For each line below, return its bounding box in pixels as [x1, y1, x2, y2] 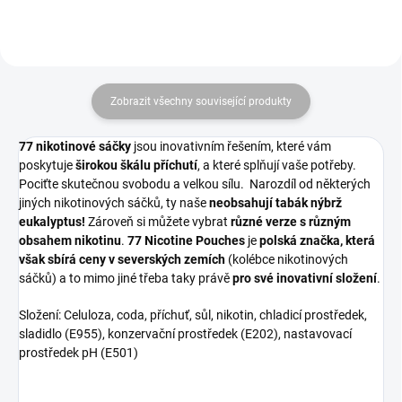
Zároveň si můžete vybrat [85, 214, 231, 229]
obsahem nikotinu [19, 232, 121, 248]
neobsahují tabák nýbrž [209, 195, 342, 210]
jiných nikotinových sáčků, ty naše [19, 195, 209, 210]
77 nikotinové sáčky [19, 138, 131, 153]
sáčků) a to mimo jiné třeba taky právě [19, 270, 232, 285]
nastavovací [284, 326, 352, 341]
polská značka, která [259, 232, 375, 248]
